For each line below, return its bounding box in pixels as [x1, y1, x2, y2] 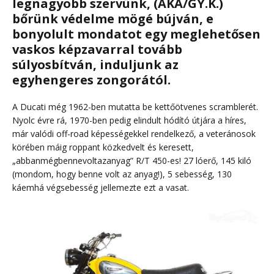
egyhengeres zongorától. [12, 72, 171, 89]
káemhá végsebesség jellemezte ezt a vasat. [12, 182, 189, 194]
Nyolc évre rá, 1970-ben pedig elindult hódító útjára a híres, [12, 114, 246, 127]
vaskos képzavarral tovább [12, 41, 182, 58]
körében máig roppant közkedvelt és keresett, [12, 141, 194, 154]
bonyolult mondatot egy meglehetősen [12, 26, 261, 43]
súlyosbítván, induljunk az [12, 56, 179, 73]
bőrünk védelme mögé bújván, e [12, 10, 213, 28]
